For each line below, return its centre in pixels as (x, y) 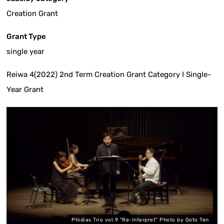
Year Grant (25, 89)
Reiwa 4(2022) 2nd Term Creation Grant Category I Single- (109, 74)
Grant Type (26, 36)
